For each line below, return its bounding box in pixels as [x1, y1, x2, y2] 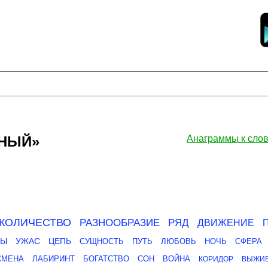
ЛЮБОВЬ [161, 237, 196, 246]
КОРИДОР [199, 255, 233, 263]
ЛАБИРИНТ [32, 254, 75, 263]
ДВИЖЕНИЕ [197, 218, 254, 228]
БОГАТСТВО [83, 254, 129, 263]
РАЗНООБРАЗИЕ [80, 217, 160, 229]
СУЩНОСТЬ [80, 237, 124, 246]
